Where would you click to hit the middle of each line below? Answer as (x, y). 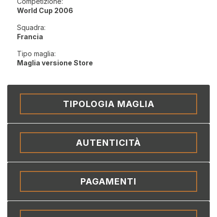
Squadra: (31, 27)
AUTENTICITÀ (108, 143)
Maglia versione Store (55, 63)
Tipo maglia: (36, 54)
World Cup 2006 (45, 10)
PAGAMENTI (108, 181)
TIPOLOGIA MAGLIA (108, 104)
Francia (30, 37)
